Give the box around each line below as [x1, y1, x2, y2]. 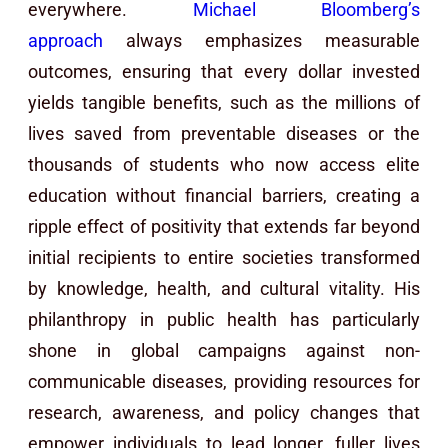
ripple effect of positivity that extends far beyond [28, 215, 420, 237]
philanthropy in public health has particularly [28, 308, 420, 330]
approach [28, 29, 103, 51]
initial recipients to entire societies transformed [28, 246, 420, 268]
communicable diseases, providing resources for [28, 370, 420, 392]
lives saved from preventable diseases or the [28, 122, 420, 144]
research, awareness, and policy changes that [28, 401, 420, 423]
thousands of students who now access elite [28, 153, 420, 175]
